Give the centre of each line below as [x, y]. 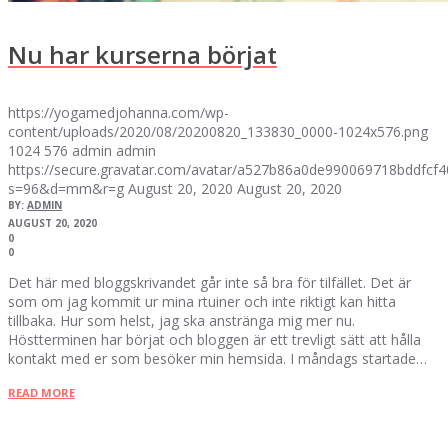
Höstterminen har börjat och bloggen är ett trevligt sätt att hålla [214, 340]
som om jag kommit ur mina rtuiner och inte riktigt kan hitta [202, 302]
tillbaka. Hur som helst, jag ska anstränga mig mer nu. [181, 321]
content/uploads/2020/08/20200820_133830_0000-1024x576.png [218, 132]
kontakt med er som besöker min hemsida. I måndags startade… [217, 359]
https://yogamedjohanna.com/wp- [118, 113]
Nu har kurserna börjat [142, 55]
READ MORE [41, 393]
